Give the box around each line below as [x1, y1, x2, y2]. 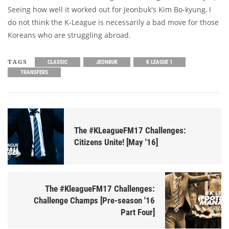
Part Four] [121, 207, 155, 217]
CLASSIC [48, 59, 67, 66]
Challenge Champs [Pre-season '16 [34, 195, 155, 205]
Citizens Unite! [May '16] [74, 137, 158, 148]
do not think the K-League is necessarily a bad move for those [8, 17, 219, 28]
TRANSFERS [20, 69, 48, 76]
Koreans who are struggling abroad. [8, 30, 131, 40]
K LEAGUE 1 [146, 59, 173, 66]
